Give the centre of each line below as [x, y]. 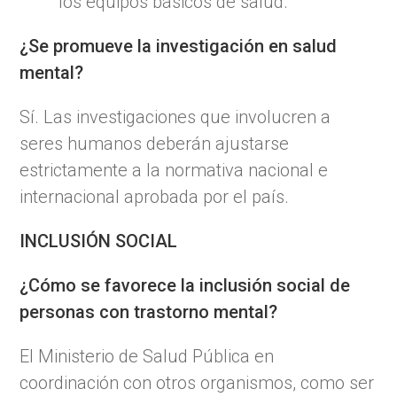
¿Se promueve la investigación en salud [179, 46]
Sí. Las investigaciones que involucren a [175, 117]
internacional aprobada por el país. [155, 196]
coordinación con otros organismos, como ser [197, 382]
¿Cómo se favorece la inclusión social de [185, 285]
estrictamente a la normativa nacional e [174, 170]
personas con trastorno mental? [149, 311]
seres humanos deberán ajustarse [155, 143]
